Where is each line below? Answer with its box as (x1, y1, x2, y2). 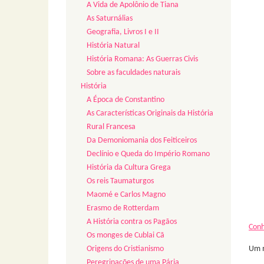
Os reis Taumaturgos (87, 177, 154, 186)
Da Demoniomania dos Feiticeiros (87, 136, 197, 146)
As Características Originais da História (87, 109, 213, 118)
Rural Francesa (87, 123, 136, 132)
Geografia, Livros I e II (87, 28, 159, 37)
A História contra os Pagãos (87, 217, 177, 227)
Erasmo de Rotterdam (87, 204, 159, 213)
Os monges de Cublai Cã (87, 231, 164, 240)
